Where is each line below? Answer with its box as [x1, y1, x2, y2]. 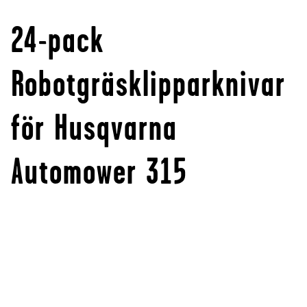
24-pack [11, 20, 104, 60]
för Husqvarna [11, 108, 177, 148]
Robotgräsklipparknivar [11, 64, 286, 104]
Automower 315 [11, 151, 188, 192]
